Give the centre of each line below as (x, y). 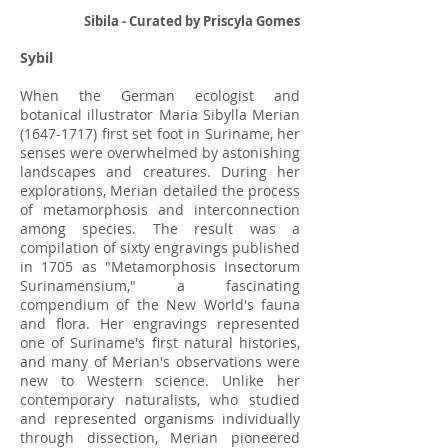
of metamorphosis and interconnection (160, 209)
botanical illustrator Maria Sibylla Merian (160, 114)
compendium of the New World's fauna (160, 304)
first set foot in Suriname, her (198, 133)
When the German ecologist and (160, 95)
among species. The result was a (160, 228)
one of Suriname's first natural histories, (160, 342)
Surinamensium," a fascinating (160, 285)
